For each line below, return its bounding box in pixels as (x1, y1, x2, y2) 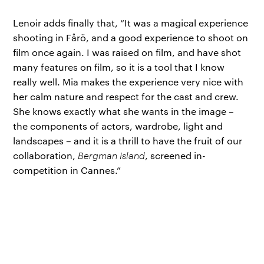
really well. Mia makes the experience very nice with (13, 75, 244, 88)
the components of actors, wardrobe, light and (13, 120, 223, 133)
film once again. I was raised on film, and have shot (13, 46, 242, 59)
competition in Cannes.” (13, 164, 121, 177)
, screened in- (145, 149, 206, 162)
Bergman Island (78, 149, 146, 162)
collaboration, (13, 149, 78, 162)
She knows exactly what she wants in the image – (13, 105, 235, 118)
